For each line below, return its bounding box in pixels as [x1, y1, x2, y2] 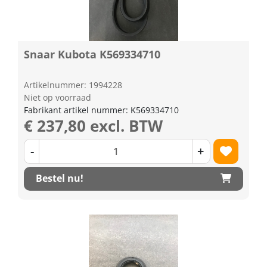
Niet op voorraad [24, 91, 91, 103]
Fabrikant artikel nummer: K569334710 [24, 104, 179, 116]
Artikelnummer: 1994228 [24, 79, 122, 91]
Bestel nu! [36, 172, 83, 185]
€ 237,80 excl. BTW [24, 114, 163, 136]
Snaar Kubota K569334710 [24, 46, 160, 61]
